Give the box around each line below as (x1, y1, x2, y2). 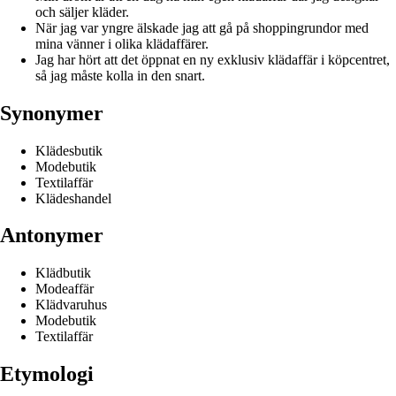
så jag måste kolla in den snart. (35, 67, 205, 83)
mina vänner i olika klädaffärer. (35, 35, 209, 51)
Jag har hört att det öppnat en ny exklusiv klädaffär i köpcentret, (35, 51, 390, 67)
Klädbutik (35, 265, 91, 281)
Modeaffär (35, 281, 94, 297)
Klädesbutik (35, 142, 103, 158)
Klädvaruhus (35, 297, 107, 313)
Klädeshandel (35, 190, 111, 206)
